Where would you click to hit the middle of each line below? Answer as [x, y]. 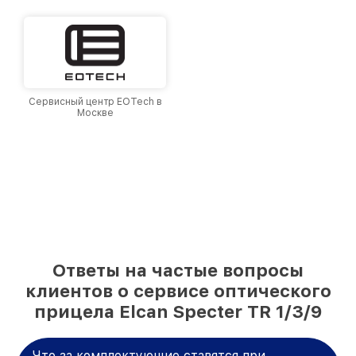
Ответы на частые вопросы [178, 270]
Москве [95, 112]
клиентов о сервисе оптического [178, 290]
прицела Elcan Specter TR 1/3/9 [178, 311]
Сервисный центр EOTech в [95, 101]
